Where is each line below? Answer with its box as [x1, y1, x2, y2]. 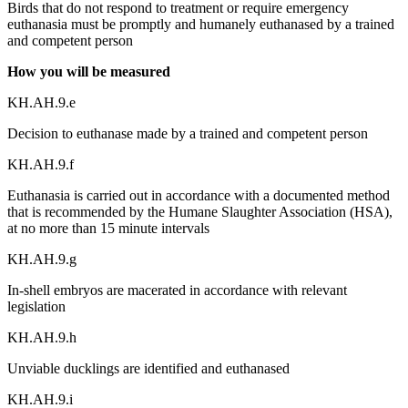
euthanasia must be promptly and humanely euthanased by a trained [7, 15, 394, 32]
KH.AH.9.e [7, 94, 76, 110]
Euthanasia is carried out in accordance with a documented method [7, 187, 390, 203]
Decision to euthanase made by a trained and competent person [7, 125, 368, 141]
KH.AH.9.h [7, 329, 76, 345]
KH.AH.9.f [7, 156, 74, 172]
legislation [7, 298, 66, 314]
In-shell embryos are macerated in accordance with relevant [7, 281, 347, 298]
